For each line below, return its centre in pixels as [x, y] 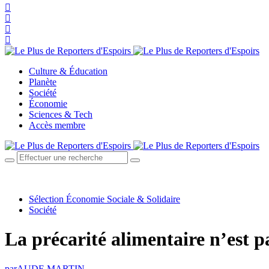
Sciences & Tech [61, 114]
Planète [43, 82]
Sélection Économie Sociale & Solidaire [104, 199]
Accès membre [57, 125]
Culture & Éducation [68, 71]
